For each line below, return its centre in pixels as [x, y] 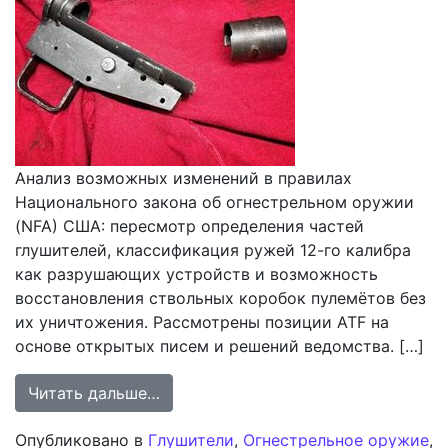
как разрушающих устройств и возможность [196, 274]
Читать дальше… [94, 393]
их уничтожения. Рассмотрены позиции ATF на [202, 322]
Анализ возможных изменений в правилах [183, 178]
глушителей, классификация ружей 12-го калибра [213, 250]
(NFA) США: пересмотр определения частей [189, 226]
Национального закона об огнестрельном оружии [214, 202]
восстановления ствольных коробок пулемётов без [220, 298]
